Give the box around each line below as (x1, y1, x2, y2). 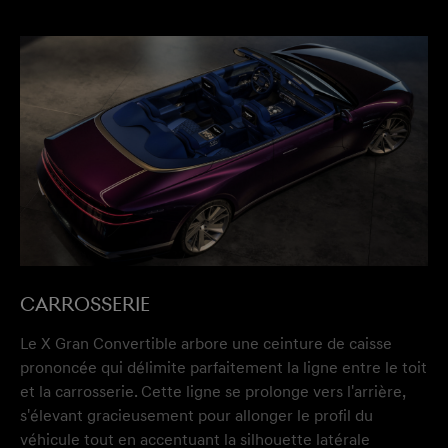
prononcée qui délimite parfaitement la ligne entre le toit (20, 353, 427, 382)
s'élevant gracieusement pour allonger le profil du (20, 401, 373, 430)
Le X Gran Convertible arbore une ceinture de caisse (20, 329, 392, 358)
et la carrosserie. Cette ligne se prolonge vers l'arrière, (20, 377, 405, 406)
